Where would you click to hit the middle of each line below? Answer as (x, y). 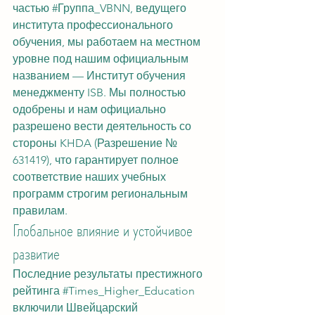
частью (32, 8)
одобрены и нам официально (91, 109)
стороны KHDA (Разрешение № (96, 143)
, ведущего (160, 8)
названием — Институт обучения (101, 76)
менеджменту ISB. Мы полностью (101, 92)
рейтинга (38, 291)
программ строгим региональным (102, 194)
